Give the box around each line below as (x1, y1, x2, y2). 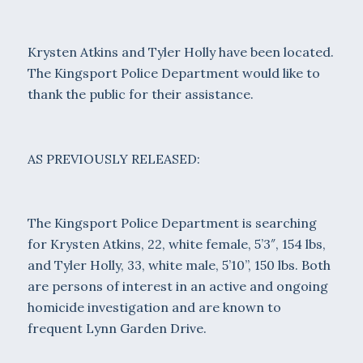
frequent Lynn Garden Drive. (27, 319, 207, 336)
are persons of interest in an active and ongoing (27, 277, 328, 294)
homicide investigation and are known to (27, 298, 281, 315)
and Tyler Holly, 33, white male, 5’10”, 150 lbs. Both (27, 256, 331, 273)
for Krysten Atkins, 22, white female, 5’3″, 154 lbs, (27, 235, 326, 252)
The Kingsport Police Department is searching (27, 214, 317, 231)
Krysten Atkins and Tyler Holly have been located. (27, 44, 334, 61)
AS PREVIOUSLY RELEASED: (27, 150, 200, 167)
